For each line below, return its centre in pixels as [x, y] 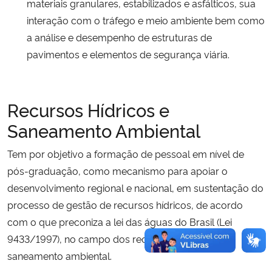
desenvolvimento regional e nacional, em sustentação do [135, 187]
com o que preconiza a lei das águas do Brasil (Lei [120, 221]
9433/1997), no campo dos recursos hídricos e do [120, 238]
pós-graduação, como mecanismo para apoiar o [117, 170]
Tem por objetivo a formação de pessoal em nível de [126, 153]
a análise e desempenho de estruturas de [119, 37]
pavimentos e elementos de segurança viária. [129, 54]
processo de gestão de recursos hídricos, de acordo [125, 204]
